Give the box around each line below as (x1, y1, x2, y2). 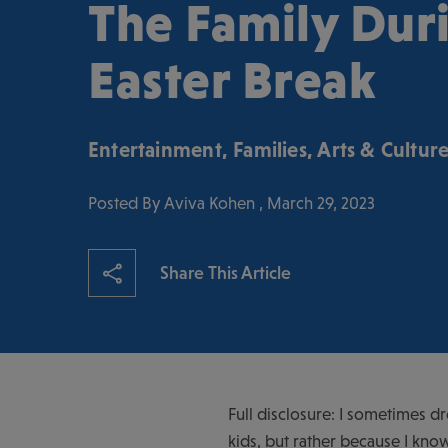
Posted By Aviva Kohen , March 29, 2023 (88, 192, 375, 213)
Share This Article (160, 261, 291, 283)
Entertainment (88, 136, 222, 162)
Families (233, 136, 307, 162)
